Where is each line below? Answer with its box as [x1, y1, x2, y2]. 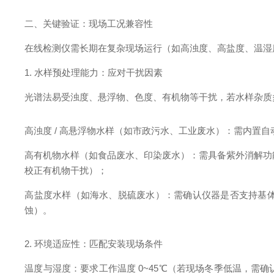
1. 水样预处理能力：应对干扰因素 [24, 67, 163, 78]
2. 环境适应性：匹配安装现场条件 [24, 239, 163, 249]
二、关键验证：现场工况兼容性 [24, 18, 154, 29]
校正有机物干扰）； [24, 165, 108, 176]
